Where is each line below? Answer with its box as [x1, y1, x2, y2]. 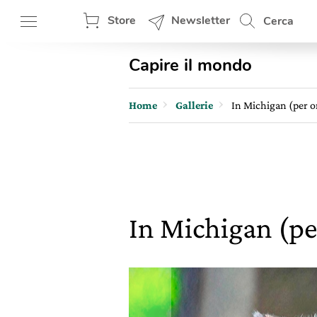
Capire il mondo [129, 54, 252, 76]
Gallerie [175, 99, 213, 111]
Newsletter [171, 13, 230, 28]
